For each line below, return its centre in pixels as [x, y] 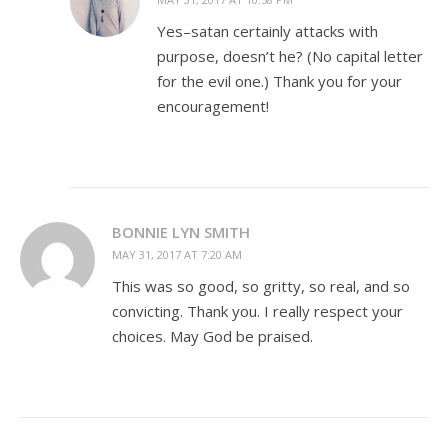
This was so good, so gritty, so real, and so [261, 285]
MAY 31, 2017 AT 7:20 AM [177, 254]
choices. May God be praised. [212, 335]
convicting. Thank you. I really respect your [257, 310]
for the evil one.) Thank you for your [279, 80]
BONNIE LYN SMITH [181, 231]
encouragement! [213, 105]
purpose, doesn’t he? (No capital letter [290, 55]
